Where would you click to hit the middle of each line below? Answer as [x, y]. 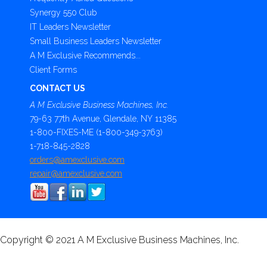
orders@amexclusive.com [77, 160]
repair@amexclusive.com [76, 173]
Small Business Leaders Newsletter [96, 41]
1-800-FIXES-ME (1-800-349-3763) [96, 132]
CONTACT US [58, 88]
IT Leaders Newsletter [70, 27]
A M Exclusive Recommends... [85, 55]
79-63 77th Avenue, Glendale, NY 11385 [103, 119]
